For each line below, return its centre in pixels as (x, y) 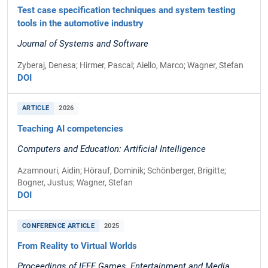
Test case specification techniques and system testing (127, 10)
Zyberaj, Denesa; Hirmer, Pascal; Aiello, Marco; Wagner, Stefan (130, 65)
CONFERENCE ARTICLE (59, 226)
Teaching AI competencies (70, 128)
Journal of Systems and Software (83, 43)
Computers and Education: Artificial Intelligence (112, 149)
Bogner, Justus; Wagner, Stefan (75, 183)
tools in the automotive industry (80, 23)
